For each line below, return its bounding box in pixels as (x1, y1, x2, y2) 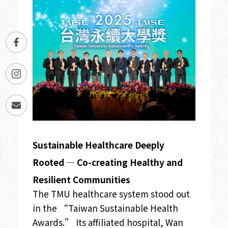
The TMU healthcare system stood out (32, 187, 190, 201)
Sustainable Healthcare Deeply (32, 138, 164, 151)
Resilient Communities (32, 173, 130, 186)
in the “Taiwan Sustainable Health (32, 202, 178, 215)
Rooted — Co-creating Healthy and (32, 155, 183, 168)
